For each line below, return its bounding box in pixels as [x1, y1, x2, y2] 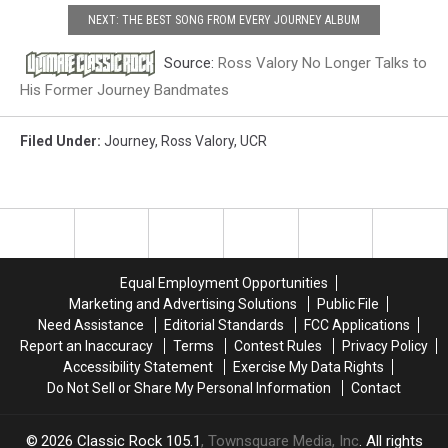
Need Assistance [37, 317, 144, 334]
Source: [160, 54, 218, 73]
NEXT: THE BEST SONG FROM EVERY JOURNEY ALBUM [88, 12, 360, 27]
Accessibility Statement [63, 359, 213, 376]
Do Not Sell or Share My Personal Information [46, 380, 331, 397]
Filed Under [20, 133, 97, 150]
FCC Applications [303, 317, 410, 334]
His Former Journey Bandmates [20, 81, 229, 100]
